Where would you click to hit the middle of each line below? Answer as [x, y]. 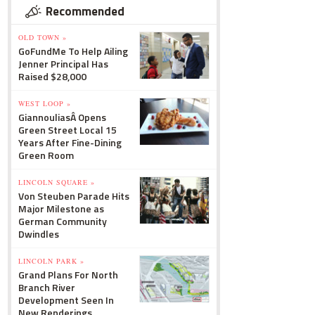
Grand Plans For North [68, 275]
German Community [63, 221]
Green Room [46, 155]
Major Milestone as [61, 208]
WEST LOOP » [45, 103]
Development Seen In [66, 300]
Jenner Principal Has [63, 64]
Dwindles [39, 234]
